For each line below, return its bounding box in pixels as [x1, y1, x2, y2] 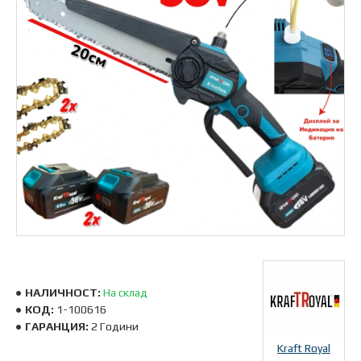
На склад [103, 286, 147, 299]
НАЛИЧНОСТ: [25, 286, 101, 299]
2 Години [91, 320, 139, 333]
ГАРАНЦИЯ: [25, 320, 89, 333]
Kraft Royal [277, 342, 330, 355]
